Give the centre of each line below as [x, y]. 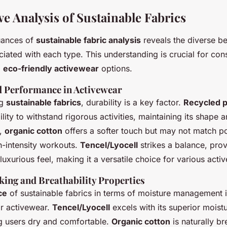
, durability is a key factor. [132, 102]
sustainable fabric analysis [88, 40]
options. [116, 68]
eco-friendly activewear [51, 68]
